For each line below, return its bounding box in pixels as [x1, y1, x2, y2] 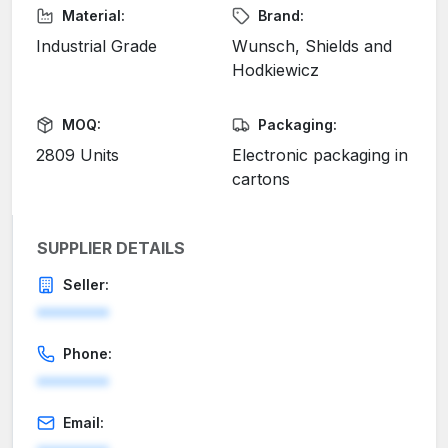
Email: [63, 414, 104, 432]
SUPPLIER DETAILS [37, 238, 185, 259]
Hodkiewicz [232, 60, 319, 81]
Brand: [258, 7, 304, 25]
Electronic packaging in [232, 145, 408, 166]
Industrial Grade [36, 36, 157, 57]
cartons [232, 169, 290, 190]
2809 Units [36, 145, 119, 166]
